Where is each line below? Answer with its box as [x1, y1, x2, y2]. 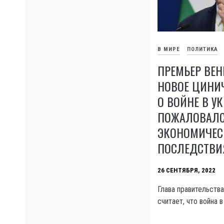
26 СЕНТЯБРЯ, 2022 [157, 166, 215, 174]
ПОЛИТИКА [187, 46, 218, 53]
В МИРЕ [157, 46, 180, 53]
